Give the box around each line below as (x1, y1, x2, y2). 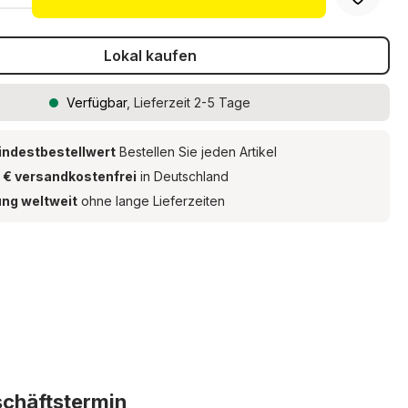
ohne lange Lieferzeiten (77, 193, 226, 209)
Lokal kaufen (103, 46, 197, 65)
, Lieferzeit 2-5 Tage (127, 95, 251, 110)
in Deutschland (137, 168, 229, 184)
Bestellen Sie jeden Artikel (116, 144, 278, 159)
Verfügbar (66, 95, 127, 110)
